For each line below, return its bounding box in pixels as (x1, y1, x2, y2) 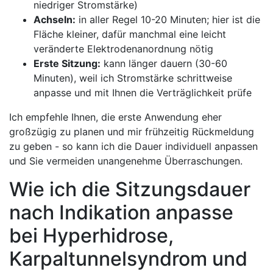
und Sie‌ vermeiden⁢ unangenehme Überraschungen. (9, 154, 243, 167)
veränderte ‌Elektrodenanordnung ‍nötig (34, 42, 213, 55)
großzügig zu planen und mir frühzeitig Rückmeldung (9, 125, 254, 138)
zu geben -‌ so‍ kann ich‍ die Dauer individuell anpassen (9, 140, 258, 152)
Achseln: (34, 13, 76, 26)
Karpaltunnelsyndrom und (9, 246, 247, 271)
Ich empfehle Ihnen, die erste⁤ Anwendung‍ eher (9, 110, 222, 123)
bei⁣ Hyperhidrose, (9, 223, 174, 247)
